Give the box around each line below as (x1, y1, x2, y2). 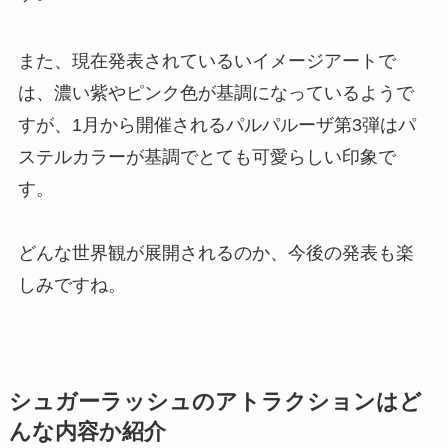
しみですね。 (17, 275, 126, 295)
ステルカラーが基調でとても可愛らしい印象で (17, 147, 396, 167)
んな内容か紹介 (8, 420, 166, 445)
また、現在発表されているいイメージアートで (17, 51, 396, 71)
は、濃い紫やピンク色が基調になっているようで (17, 83, 414, 103)
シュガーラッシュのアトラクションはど (8, 390, 422, 415)
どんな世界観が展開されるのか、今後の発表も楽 (17, 243, 414, 263)
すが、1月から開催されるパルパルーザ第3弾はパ (17, 115, 416, 135)
